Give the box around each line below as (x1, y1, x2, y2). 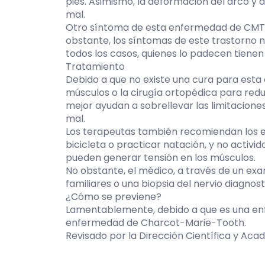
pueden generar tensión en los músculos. (66, 151, 256, 164)
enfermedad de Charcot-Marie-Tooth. (66, 216, 246, 230)
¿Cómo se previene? (66, 190, 161, 203)
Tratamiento (66, 60, 125, 73)
